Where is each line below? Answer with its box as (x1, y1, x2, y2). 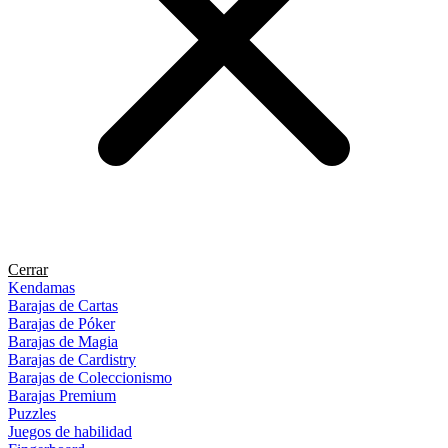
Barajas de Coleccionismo (8, 368, 172, 386)
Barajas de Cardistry (8, 350, 136, 368)
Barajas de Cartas (8, 296, 118, 314)
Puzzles (8, 404, 56, 422)
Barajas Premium (8, 386, 116, 404)
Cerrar (8, 260, 48, 278)
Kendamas (8, 278, 75, 296)
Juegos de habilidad (8, 422, 132, 440)
